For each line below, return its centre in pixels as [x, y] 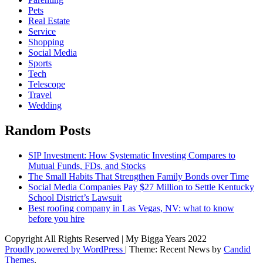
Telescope [47, 85]
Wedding [45, 106]
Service [42, 32]
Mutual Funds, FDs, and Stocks [87, 166]
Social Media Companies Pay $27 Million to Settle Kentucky [141, 187]
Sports [40, 63]
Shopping [46, 42]
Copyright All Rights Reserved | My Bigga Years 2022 [106, 238]
